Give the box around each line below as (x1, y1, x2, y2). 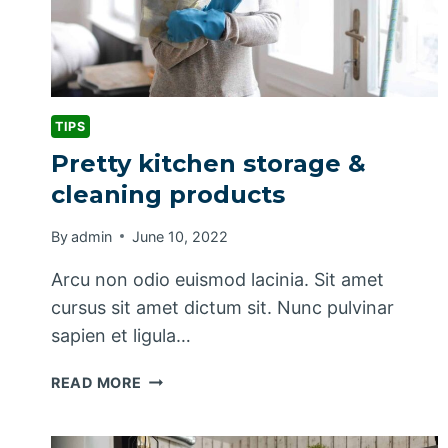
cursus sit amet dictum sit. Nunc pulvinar (51, 296, 394, 318)
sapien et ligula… (51, 324, 191, 346)
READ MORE (51, 373, 142, 391)
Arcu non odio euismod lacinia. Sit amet (51, 268, 384, 290)
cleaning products (51, 180, 285, 210)
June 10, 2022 (132, 227, 229, 245)
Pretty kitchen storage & (51, 149, 366, 179)
